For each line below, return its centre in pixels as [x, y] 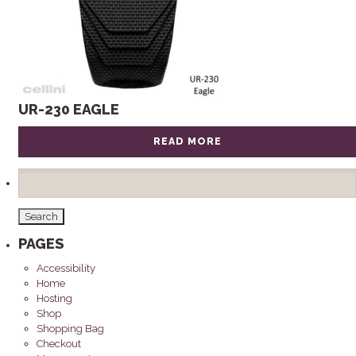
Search [34, 174]
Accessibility [66, 269]
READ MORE [187, 142]
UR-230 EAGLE [69, 110]
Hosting [55, 299]
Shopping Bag [71, 329]
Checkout [59, 344]
